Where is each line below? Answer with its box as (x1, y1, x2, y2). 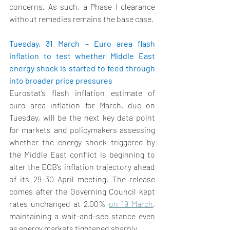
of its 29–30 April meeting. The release (9, 174, 155, 184)
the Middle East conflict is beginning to (9, 149, 155, 160)
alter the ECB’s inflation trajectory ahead (9, 162, 155, 172)
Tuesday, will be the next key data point (9, 112, 155, 123)
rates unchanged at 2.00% (9, 199, 109, 209)
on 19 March (109, 199, 153, 209)
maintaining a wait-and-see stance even (9, 211, 155, 221)
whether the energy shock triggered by (9, 137, 155, 147)
